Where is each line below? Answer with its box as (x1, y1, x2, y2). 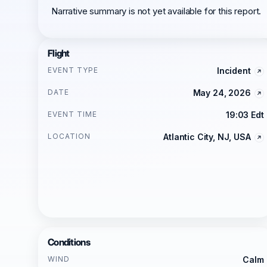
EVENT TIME (48, 110, 97, 119)
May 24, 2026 (193, 88, 251, 98)
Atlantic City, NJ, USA (163, 132, 251, 142)
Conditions (48, 237, 90, 248)
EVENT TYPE (48, 66, 98, 74)
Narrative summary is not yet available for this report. (51, 5, 262, 17)
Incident (216, 66, 251, 76)
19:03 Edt (226, 110, 264, 120)
